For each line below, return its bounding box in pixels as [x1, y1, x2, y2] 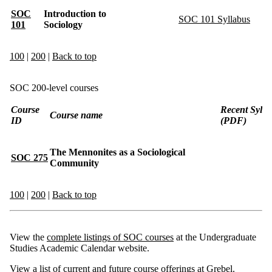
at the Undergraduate [174, 232, 256, 243]
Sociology [44, 19, 155, 30]
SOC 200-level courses [10, 83, 98, 93]
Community [50, 158, 99, 169]
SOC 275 [11, 152, 48, 163]
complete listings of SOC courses [47, 232, 174, 243]
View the [10, 232, 47, 243]
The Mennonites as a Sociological [50, 147, 185, 158]
